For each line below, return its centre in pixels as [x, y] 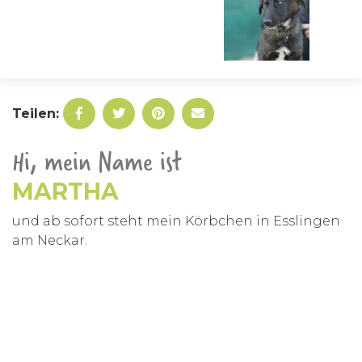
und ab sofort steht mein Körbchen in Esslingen [176, 221]
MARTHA [65, 192]
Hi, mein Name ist [97, 161]
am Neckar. [50, 240]
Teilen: [38, 114]
